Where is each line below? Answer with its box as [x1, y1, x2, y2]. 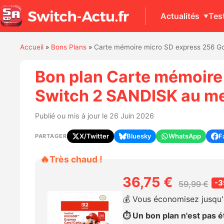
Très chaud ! [49, 153, 102, 164]
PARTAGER [34, 132, 67, 139]
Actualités [160, 10, 199, 21]
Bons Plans [50, 43, 86, 51]
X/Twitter [79, 131, 109, 140]
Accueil [19, 43, 43, 51]
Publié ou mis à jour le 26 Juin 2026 [34, 111, 154, 120]
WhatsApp [168, 131, 201, 140]
